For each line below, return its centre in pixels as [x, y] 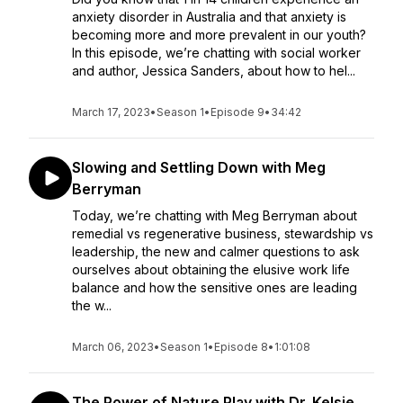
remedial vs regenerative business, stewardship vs [223, 233]
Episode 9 [237, 112]
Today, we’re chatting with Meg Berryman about [215, 215]
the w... [92, 305]
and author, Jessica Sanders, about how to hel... [214, 71]
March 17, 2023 [111, 112]
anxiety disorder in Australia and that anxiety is [209, 17]
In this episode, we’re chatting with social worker [216, 53]
